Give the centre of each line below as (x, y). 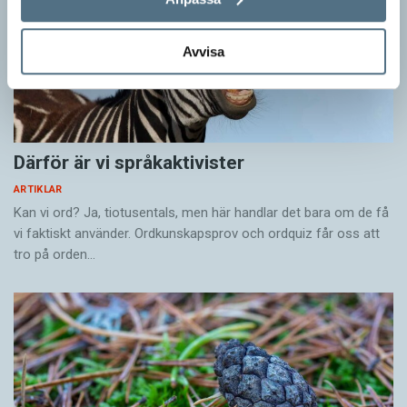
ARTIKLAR (38, 190)
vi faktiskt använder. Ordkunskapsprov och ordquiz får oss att (197, 234)
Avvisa (203, 52)
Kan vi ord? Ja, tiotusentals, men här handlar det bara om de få (201, 213)
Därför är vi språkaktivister (129, 163)
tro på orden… (55, 255)
